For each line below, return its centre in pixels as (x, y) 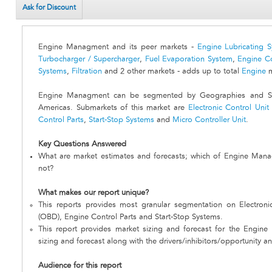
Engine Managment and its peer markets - (118, 47)
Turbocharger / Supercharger (89, 59)
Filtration (87, 72)
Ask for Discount (49, 8)
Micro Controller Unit (209, 120)
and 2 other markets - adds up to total (172, 72)
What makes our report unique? (93, 193)
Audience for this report (80, 266)
